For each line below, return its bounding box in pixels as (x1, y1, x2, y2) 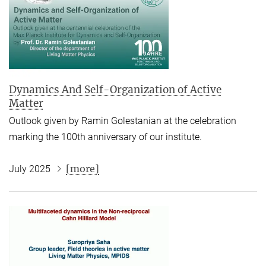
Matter (9, 96, 43, 110)
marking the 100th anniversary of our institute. (9, 131, 202, 142)
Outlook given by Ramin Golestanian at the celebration (9, 115, 236, 126)
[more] (66, 162, 99, 175)
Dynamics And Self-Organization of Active (9, 83, 221, 96)
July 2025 (9, 163, 53, 175)
